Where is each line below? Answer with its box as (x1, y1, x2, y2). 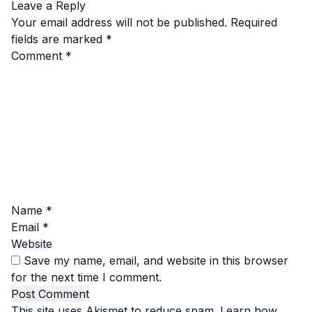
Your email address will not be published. (11, 15, 227, 30)
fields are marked (11, 32, 106, 47)
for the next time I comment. (11, 270, 162, 285)
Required (231, 15, 277, 30)
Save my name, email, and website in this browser (24, 253, 288, 268)
